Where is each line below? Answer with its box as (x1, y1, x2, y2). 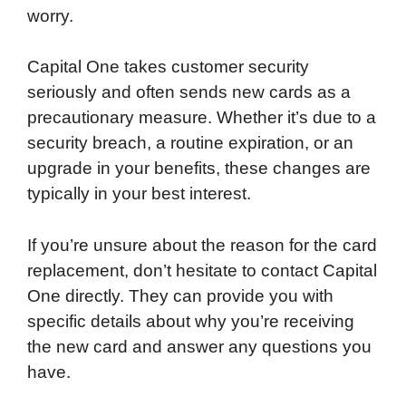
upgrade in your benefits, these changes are (27, 159, 371, 179)
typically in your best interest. (27, 184, 251, 204)
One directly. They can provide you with (27, 285, 333, 305)
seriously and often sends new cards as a (27, 82, 351, 102)
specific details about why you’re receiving (27, 311, 354, 331)
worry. (27, 5, 73, 25)
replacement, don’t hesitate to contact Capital (27, 260, 377, 280)
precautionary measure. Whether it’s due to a (27, 108, 376, 128)
